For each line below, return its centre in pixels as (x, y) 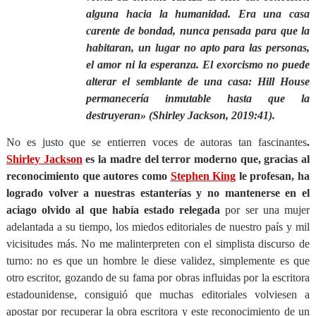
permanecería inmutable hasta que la (198, 98)
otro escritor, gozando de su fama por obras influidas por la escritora (158, 278)
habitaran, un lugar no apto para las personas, (198, 48)
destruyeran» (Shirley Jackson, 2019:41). (181, 115)
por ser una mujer (265, 210)
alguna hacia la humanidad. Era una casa (198, 14)
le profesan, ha (273, 176)
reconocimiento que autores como (88, 176)
